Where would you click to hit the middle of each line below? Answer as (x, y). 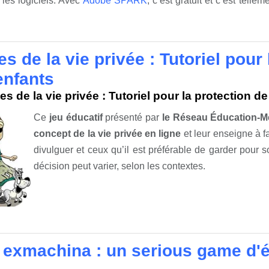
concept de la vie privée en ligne (107, 134)
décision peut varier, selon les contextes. (119, 166)
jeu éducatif (76, 118)
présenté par (132, 118)
